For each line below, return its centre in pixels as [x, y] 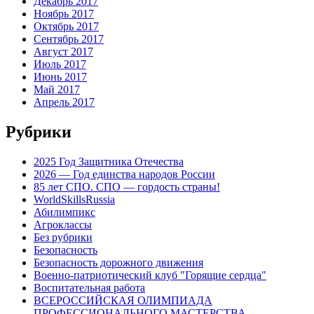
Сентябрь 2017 [69, 39]
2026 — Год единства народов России [124, 175]
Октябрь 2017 [66, 27]
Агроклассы [63, 225]
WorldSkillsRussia [74, 200]
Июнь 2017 [60, 77]
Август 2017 [63, 52]
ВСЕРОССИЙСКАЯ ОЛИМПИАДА [123, 301]
